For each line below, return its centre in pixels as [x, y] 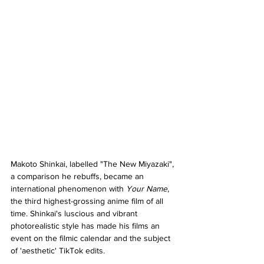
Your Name [147, 188]
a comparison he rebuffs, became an [78, 176]
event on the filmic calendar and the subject [92, 238]
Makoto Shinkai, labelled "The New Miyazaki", [93, 164]
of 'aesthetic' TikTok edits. [58, 250]
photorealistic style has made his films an [86, 225]
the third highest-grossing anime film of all [88, 201]
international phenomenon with [68, 188]
